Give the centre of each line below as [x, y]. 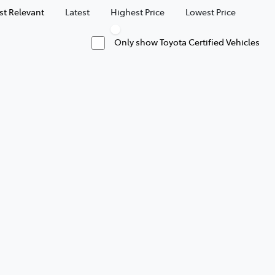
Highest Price [137, 11]
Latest [77, 11]
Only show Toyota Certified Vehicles [187, 41]
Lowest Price [211, 11]
